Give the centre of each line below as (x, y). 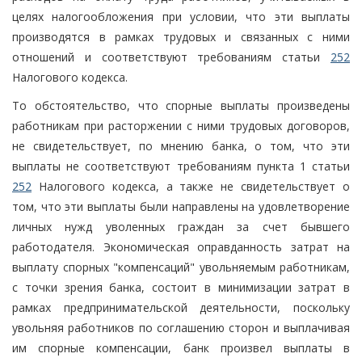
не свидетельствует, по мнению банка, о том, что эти (181, 145)
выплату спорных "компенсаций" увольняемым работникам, (181, 267)
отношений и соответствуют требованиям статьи (171, 57)
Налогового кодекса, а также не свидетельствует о (191, 186)
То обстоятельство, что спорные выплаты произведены (181, 105)
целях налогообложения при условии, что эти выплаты (181, 16)
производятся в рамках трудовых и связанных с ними (181, 36)
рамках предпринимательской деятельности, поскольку (181, 307)
